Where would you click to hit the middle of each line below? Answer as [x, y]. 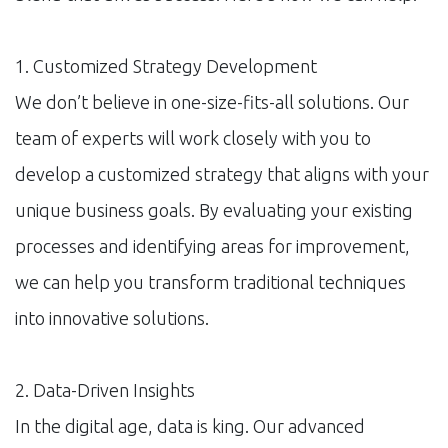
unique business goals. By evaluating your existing [214, 209]
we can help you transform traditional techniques [210, 281]
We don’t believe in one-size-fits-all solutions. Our [212, 101]
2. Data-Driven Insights [105, 389]
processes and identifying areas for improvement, [212, 245]
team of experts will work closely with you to [193, 137]
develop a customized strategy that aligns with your [222, 173]
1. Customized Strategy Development [166, 65]
